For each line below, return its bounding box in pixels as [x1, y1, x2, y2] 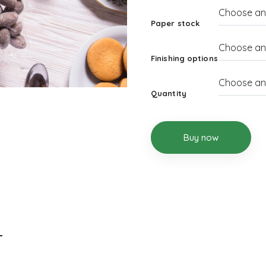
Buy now [183, 131, 219, 143]
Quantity [151, 88, 186, 98]
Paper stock [151, 18, 200, 28]
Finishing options [151, 53, 218, 63]
